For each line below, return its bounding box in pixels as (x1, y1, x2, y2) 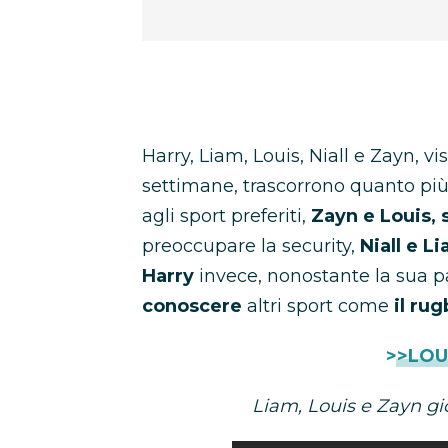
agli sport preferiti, (142, 205, 311, 227)
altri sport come (242, 295, 394, 317)
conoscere (142, 295, 242, 317)
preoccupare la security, (142, 235, 360, 257)
